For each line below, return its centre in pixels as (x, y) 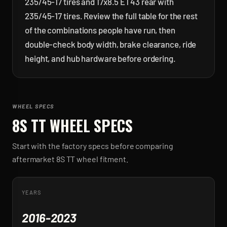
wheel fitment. (102, 159)
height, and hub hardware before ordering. (100, 58)
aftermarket (34, 159)
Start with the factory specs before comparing (93, 146)
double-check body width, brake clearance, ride (111, 44)
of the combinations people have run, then (100, 30)
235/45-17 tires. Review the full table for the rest (111, 16)
